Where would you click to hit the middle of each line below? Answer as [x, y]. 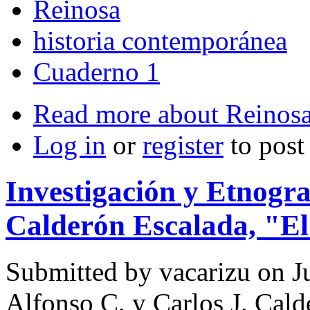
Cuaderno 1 [97, 72]
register [183, 145]
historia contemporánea [160, 41]
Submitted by [82, 272]
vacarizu [205, 272]
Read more [92, 114]
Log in [70, 145]
